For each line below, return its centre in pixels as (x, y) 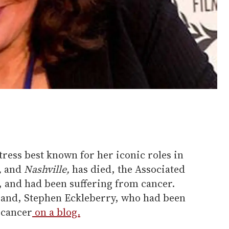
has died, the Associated (129, 169)
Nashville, (47, 169)
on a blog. (56, 212)
